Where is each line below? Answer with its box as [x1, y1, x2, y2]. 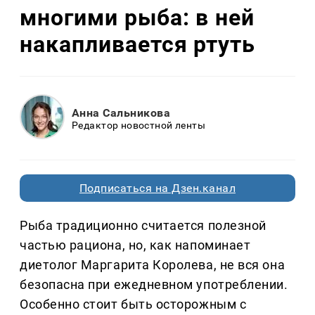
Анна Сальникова [72, 105, 171, 120]
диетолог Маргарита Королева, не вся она [20, 257, 285, 273]
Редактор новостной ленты [72, 119, 206, 131]
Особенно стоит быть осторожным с [20, 297, 247, 312]
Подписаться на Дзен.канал [79, 181, 236, 195]
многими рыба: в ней [20, 4, 255, 31]
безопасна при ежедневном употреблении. [20, 277, 288, 292]
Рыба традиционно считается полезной [20, 218, 266, 233]
